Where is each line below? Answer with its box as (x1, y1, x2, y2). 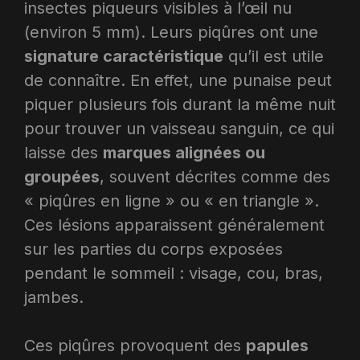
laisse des (24, 142, 103, 162)
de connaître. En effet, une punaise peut (24, 70, 332, 90)
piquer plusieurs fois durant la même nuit (24, 94, 336, 114)
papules (246, 335, 309, 355)
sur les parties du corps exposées (24, 239, 283, 259)
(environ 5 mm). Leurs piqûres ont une (24, 22, 318, 42)
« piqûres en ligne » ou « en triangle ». (24, 190, 319, 211)
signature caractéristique (24, 46, 223, 66)
